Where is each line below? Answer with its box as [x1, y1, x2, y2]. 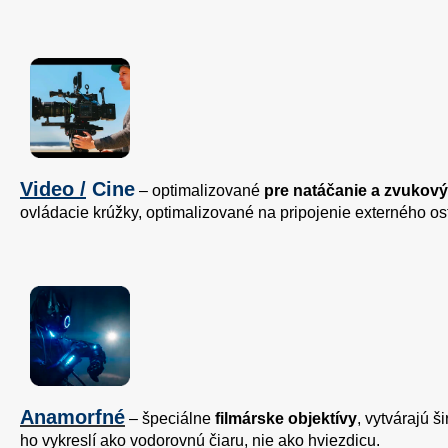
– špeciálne [125, 410, 215, 428]
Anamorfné [20, 406, 125, 429]
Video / [20, 178, 86, 201]
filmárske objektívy [215, 410, 357, 428]
